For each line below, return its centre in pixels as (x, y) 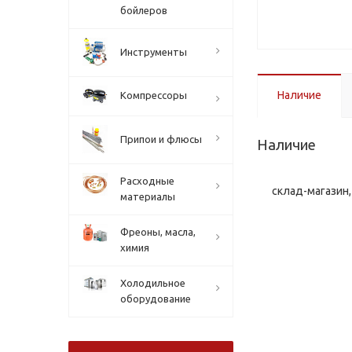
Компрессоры (154, 95)
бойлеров (144, 10)
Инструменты (154, 52)
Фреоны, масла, (158, 232)
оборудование (156, 299)
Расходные (147, 181)
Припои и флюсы (161, 139)
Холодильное (153, 283)
